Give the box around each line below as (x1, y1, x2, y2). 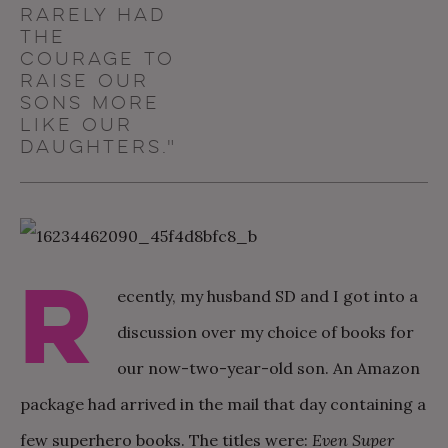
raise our (20, 70, 149, 92)
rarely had (20, 4, 167, 26)
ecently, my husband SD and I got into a (117, 286, 418, 306)
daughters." (20, 136, 177, 158)
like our (20, 114, 133, 136)
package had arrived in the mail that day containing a (20, 394, 426, 414)
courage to (20, 48, 175, 70)
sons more (20, 92, 160, 114)
